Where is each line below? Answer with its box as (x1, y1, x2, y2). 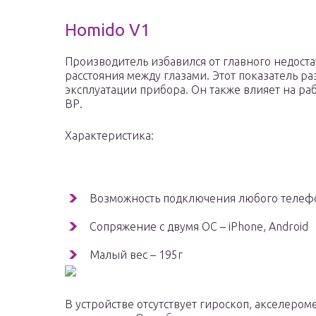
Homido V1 (65, 20, 150, 40)
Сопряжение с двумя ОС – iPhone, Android (90, 220, 308, 233)
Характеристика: (65, 129, 154, 142)
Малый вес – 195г (90, 248, 183, 262)
